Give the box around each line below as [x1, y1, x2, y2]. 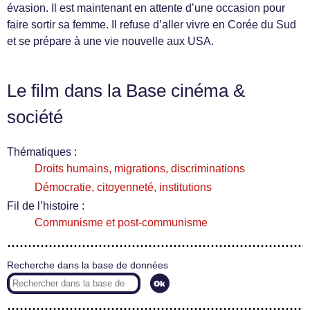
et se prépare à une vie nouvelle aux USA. [7, 35, 214, 48]
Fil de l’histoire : [7, 200, 84, 212]
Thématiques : [7, 146, 77, 158]
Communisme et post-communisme [35, 217, 208, 229]
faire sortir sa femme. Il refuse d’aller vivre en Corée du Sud [7, 19, 296, 31]
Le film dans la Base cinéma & [7, 81, 245, 101]
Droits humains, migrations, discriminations [35, 163, 245, 175]
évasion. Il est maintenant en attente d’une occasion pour [7, 2, 285, 15]
